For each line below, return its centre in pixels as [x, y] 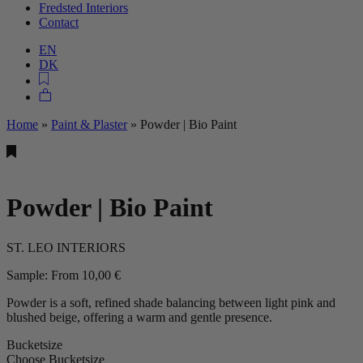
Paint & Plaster [89, 124]
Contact [59, 22]
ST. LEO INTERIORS [66, 247]
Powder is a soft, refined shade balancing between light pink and [171, 302]
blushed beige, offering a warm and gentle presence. [139, 317]
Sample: [29, 275]
